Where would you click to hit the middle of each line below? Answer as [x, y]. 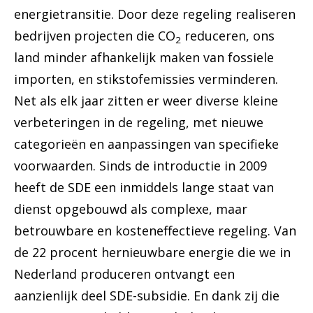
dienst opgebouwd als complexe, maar [131, 209]
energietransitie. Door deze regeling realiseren [155, 14]
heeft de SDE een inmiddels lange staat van [144, 188]
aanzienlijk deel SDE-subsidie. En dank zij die [147, 296]
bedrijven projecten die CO [95, 36]
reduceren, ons [228, 36]
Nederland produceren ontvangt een [124, 274]
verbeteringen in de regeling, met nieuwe [139, 123]
